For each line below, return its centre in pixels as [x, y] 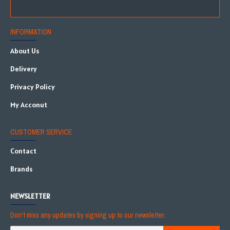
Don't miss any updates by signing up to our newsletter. [88, 215]
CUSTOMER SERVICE [41, 132]
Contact [23, 151]
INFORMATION [31, 32]
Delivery [24, 69]
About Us [25, 51]
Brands [21, 169]
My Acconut [29, 105]
